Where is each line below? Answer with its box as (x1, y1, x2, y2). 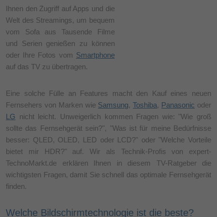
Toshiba (133, 100, 157, 109)
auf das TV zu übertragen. (6, 62, 88, 71)
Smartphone (76, 50, 115, 59)
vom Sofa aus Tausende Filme (6, 27, 115, 36)
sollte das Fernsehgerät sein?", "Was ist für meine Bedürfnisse (6, 124, 211, 132)
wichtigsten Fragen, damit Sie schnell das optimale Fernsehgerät (6, 170, 211, 179)
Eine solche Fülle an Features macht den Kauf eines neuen (6, 89, 211, 97)
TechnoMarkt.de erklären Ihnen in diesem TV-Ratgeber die (6, 158, 211, 167)
